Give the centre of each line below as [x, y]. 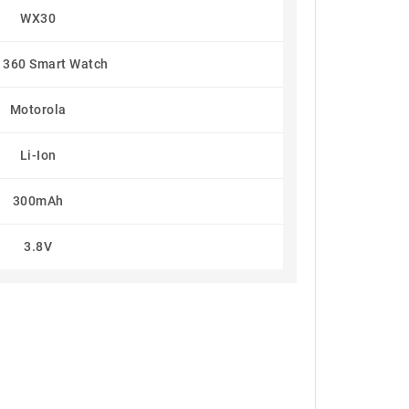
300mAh [38, 201]
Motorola [38, 110]
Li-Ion [38, 155]
